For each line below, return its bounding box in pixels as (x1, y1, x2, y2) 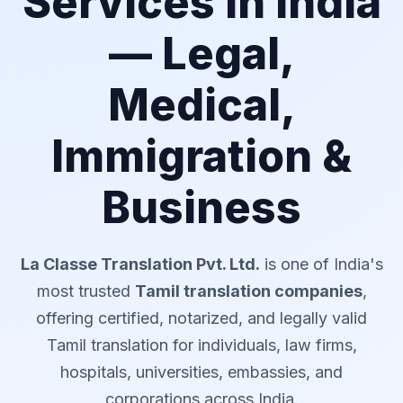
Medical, (107, 77, 296, 131)
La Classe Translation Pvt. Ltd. (20, 254, 260, 273)
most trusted (36, 281, 135, 300)
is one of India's (259, 254, 383, 273)
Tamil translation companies (134, 281, 363, 300)
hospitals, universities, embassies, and (60, 362, 343, 381)
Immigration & (51, 129, 352, 183)
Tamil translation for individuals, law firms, (46, 335, 357, 354)
